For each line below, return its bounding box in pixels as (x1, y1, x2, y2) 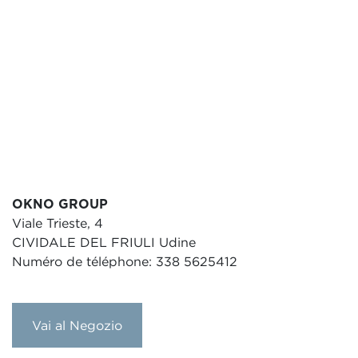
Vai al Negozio (32, 318, 122, 333)
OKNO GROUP (12, 197, 108, 212)
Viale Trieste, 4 (12, 216, 103, 231)
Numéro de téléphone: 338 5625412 (12, 254, 237, 269)
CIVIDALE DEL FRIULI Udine (12, 235, 196, 250)
